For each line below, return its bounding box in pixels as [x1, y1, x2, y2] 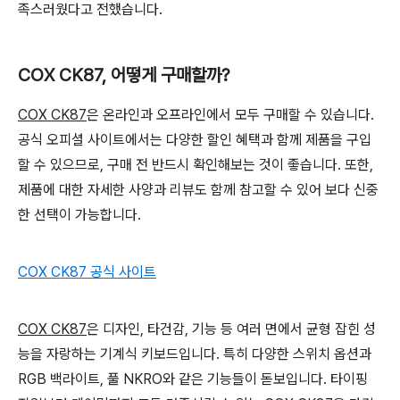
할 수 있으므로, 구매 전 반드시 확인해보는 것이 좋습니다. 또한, [18, 156, 373, 173]
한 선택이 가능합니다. [18, 206, 141, 223]
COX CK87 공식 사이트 [18, 263, 156, 280]
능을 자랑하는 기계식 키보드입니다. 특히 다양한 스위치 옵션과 [18, 346, 371, 362]
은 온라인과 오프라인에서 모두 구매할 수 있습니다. [87, 106, 374, 123]
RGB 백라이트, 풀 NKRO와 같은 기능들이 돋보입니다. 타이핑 [18, 371, 368, 387]
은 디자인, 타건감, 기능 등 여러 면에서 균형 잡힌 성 [87, 321, 376, 337]
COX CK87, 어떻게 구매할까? [18, 64, 229, 86]
